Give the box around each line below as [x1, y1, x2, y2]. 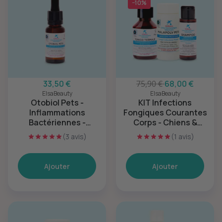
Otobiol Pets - [30, 97, 84, 108]
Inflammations [29, 107, 85, 118]
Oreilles [42, 127, 72, 138]
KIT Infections [138, 97, 192, 108]
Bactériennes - [28, 117, 86, 128]
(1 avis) [170, 132, 194, 141]
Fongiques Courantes [123, 107, 207, 118]
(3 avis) [62, 132, 87, 141]
